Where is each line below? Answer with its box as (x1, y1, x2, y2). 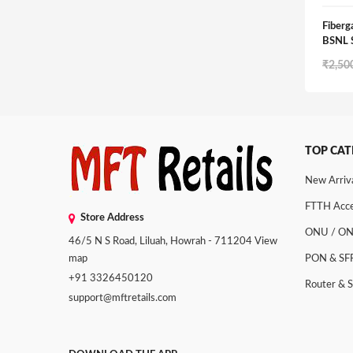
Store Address (80, 212, 144, 223)
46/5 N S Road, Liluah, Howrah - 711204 (69, 236, 255, 247)
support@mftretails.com (69, 292, 176, 303)
